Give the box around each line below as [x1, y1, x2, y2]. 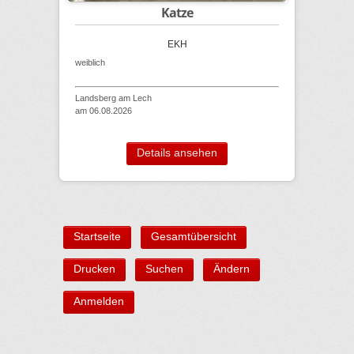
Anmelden [73, 295, 124, 308]
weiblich [75, 58, 105, 68]
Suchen [145, 262, 183, 276]
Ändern [213, 262, 250, 276]
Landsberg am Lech [75, 93, 152, 104]
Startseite [73, 230, 121, 243]
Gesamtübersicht [151, 230, 236, 243]
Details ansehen [137, 146, 217, 160]
